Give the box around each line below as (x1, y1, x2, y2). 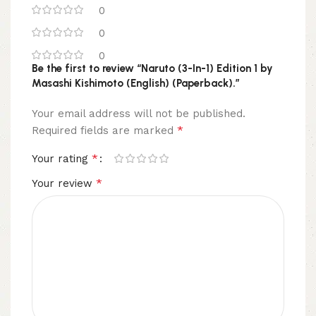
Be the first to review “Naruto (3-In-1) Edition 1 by (32, 61, 273, 75)
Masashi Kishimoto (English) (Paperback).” (32, 76, 240, 90)
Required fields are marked (32, 123, 177, 137)
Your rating (32, 152, 92, 165)
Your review (32, 176, 96, 190)
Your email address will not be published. (32, 107, 245, 120)
